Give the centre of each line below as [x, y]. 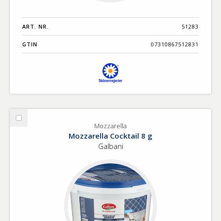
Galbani [110, 146]
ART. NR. [36, 27]
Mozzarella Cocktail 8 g [110, 136]
